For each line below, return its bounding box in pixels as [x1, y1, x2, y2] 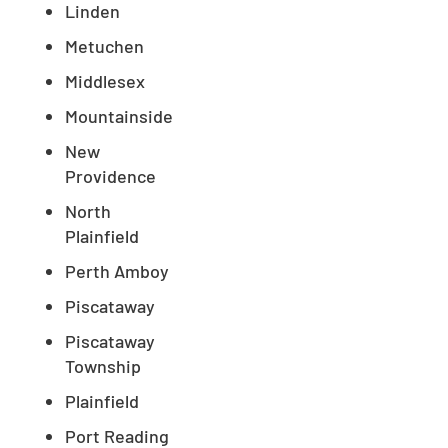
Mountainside [65, 105, 173, 128]
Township [65, 355, 141, 378]
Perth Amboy [65, 260, 169, 283]
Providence [65, 165, 156, 188]
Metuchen [65, 35, 144, 58]
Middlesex [65, 70, 145, 93]
